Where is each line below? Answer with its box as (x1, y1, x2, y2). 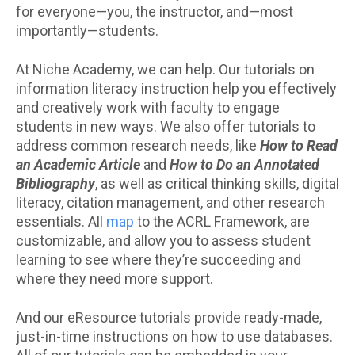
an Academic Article (16, 155, 140, 173)
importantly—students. (16, 21, 162, 39)
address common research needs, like (16, 136, 260, 154)
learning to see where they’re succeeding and (16, 250, 301, 268)
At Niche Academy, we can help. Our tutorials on (16, 60, 315, 78)
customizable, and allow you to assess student (16, 231, 311, 249)
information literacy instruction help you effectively (16, 79, 337, 97)
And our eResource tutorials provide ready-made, (16, 308, 322, 326)
